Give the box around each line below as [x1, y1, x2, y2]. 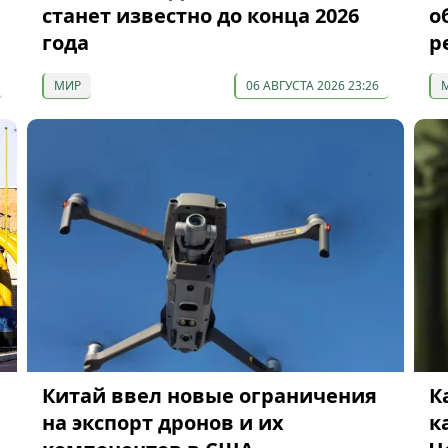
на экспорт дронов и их [41, 408, 284, 436]
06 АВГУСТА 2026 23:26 [245, 76, 379, 94]
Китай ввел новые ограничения [41, 381, 377, 409]
